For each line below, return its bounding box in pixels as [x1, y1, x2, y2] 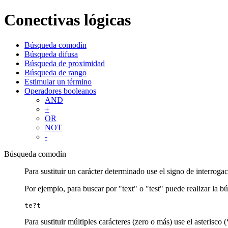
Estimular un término [24, 77, 92, 86]
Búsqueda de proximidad [24, 59, 105, 68]
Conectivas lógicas [4, 11, 131, 30]
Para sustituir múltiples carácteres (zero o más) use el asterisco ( [24, 217, 226, 226]
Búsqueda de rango [24, 68, 87, 77]
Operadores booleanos [24, 86, 96, 95]
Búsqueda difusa [24, 49, 78, 59]
